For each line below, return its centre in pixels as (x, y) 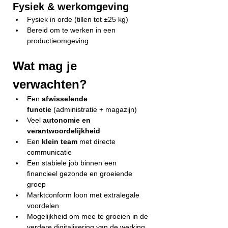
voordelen (43, 206)
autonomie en (68, 120)
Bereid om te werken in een (72, 30)
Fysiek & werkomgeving (71, 7)
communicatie (49, 152)
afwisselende (66, 99)
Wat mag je (47, 66)
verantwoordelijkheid (64, 131)
